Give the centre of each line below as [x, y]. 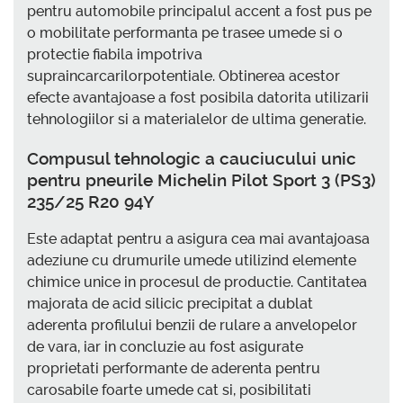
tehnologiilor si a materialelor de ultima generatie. [197, 119]
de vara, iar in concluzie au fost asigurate [165, 347]
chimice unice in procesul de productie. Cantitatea [197, 282]
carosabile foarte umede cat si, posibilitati [169, 390]
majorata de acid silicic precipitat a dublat [170, 304]
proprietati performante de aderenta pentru [174, 369]
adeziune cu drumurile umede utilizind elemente [192, 261]
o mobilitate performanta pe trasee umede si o [185, 32]
